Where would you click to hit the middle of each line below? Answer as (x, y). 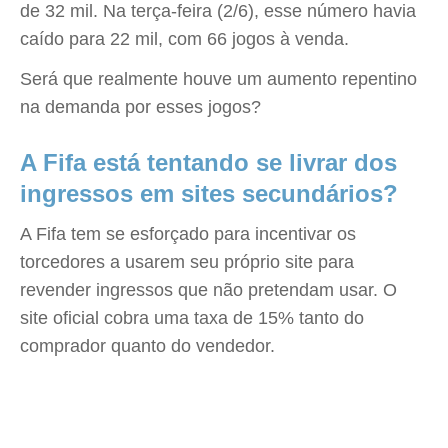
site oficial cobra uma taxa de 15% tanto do (192, 318)
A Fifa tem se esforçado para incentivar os (188, 234)
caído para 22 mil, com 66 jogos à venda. (184, 39)
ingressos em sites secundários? (209, 193)
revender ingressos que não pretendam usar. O (208, 290)
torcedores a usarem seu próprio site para (187, 262)
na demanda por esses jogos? (140, 107)
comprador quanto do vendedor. (147, 346)
